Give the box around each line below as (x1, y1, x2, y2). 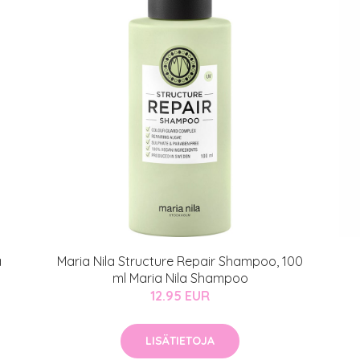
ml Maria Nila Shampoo (112, 270, 248, 286)
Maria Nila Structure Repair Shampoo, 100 (57, 253, 303, 269)
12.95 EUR (150, 288, 210, 304)
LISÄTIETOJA (145, 333, 215, 348)
